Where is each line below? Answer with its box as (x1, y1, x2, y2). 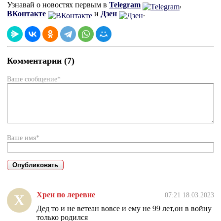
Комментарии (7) (7, 55, 74, 66)
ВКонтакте (7, 9, 46, 18)
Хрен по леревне (37, 190, 95, 199)
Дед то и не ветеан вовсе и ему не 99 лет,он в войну (37, 204, 212, 213)
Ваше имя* (7, 134, 39, 142)
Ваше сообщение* (7, 75, 61, 83)
